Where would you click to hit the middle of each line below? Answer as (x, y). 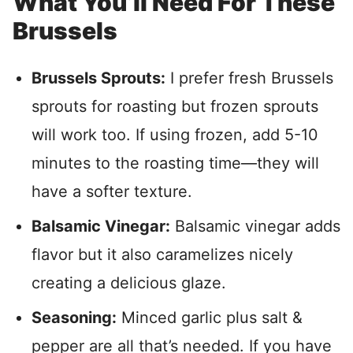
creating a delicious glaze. (129, 283)
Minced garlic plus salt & (210, 318)
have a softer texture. (112, 192)
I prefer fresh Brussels (249, 78)
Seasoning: (74, 318)
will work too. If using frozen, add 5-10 (175, 135)
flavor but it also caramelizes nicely (162, 255)
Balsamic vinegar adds (255, 227)
